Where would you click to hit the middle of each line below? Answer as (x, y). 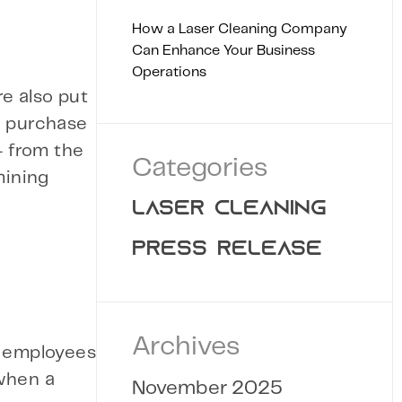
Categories (200, 168)
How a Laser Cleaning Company (240, 29)
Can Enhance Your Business (223, 51)
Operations (169, 72)
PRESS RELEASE (227, 250)
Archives (186, 347)
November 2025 (207, 388)
